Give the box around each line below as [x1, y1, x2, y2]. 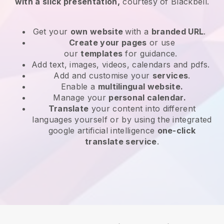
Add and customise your [53, 70, 152, 80]
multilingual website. [97, 81, 183, 91]
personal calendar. [108, 92, 188, 102]
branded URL [151, 26, 204, 36]
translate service [85, 136, 157, 146]
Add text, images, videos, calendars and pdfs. [31, 59, 212, 69]
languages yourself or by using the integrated [32, 114, 212, 124]
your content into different [88, 103, 196, 113]
